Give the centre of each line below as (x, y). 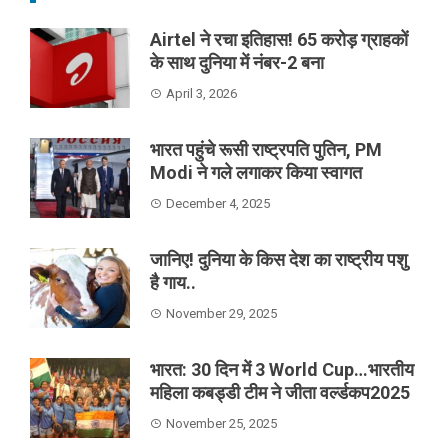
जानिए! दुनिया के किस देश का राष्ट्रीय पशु (279, 259)
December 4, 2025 (218, 203)
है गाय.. (173, 282)
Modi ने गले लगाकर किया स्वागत (256, 172)
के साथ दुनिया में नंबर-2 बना (237, 62)
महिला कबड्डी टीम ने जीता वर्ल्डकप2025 (280, 392)
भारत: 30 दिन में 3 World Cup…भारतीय (282, 369)
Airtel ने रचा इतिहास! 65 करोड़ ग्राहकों (279, 39)
